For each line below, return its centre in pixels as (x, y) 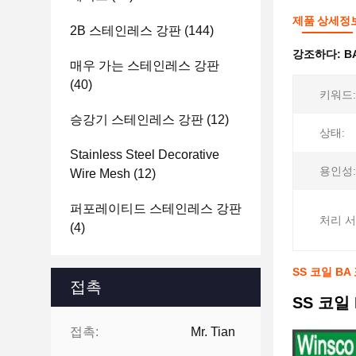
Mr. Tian (213, 332)
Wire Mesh (100, 174)
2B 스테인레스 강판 (126, 31)
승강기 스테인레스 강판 (137, 120)
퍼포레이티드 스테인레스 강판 (156, 209)
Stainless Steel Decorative (145, 155)
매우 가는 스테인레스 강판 (145, 66)
